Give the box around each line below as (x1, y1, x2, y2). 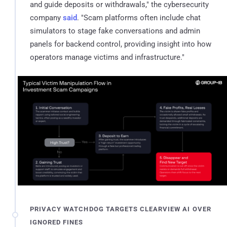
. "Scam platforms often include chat (77, 13, 201, 22)
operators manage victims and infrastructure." (30, 52, 184, 62)
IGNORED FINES (30, 218, 84, 226)
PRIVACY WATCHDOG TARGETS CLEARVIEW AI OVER (30, 205, 211, 213)
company (30, 13, 63, 22)
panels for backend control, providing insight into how (30, 39, 211, 49)
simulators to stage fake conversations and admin (30, 26, 200, 35)
